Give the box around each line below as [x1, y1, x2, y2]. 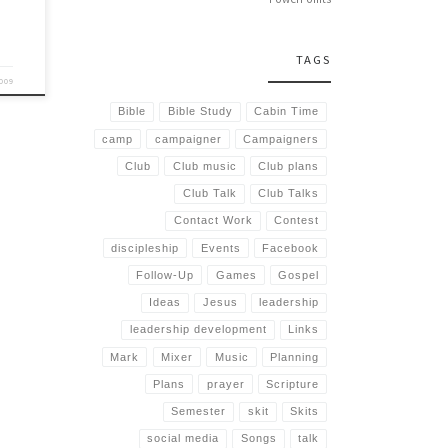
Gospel [278, 268, 320, 281]
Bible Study [167, 105, 233, 118]
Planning [270, 350, 320, 363]
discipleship [110, 241, 179, 254]
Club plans [258, 159, 320, 172]
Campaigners [243, 132, 320, 145]
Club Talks [258, 187, 320, 200]
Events [200, 241, 241, 254]
